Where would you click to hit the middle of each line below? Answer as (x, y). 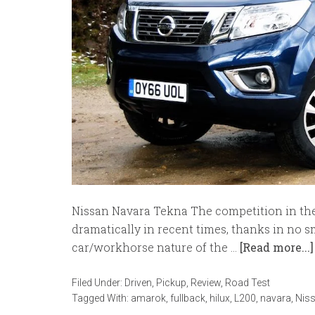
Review (206, 283)
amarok (148, 298)
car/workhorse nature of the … (156, 247)
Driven (138, 283)
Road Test (247, 283)
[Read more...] (277, 247)
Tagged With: (101, 298)
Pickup (171, 283)
